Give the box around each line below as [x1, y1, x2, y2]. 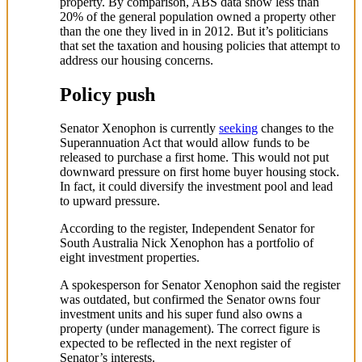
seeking [219, 121, 258, 136]
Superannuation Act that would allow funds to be [60, 136, 309, 150]
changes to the [258, 121, 334, 136]
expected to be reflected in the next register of [60, 336, 291, 351]
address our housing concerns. [60, 53, 213, 67]
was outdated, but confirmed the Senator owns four [60, 293, 320, 307]
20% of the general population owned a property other [60, 9, 335, 23]
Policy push [60, 83, 155, 105]
